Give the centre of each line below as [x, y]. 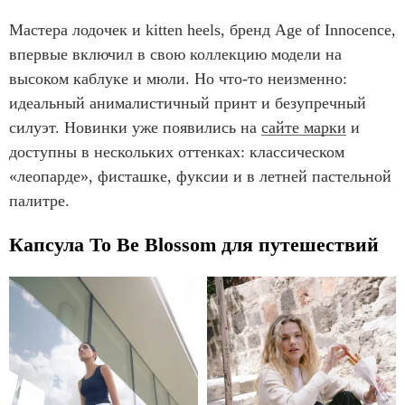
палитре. [42, 200]
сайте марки [304, 127]
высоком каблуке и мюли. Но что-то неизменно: [178, 78]
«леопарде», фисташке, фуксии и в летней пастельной [200, 176]
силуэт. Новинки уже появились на [135, 127]
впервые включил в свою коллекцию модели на [175, 54]
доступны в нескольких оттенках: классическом [177, 151]
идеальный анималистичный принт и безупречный [188, 103]
